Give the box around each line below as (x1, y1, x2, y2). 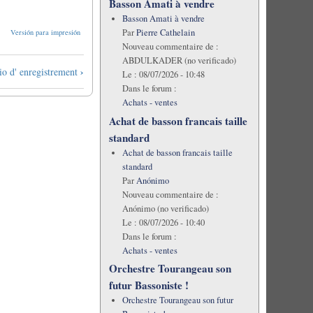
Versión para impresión (10, 27, 80, 38)
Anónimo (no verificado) (122, 202, 209, 214)
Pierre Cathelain (136, 27, 195, 39)
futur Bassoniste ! (108, 277, 189, 293)
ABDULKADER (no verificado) (122, 54, 236, 67)
